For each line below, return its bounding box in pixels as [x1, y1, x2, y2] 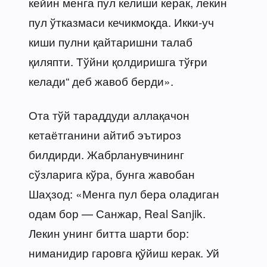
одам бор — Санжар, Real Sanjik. [29, 204, 206, 221]
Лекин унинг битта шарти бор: [29, 224, 189, 241]
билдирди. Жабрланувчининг [29, 145, 184, 162]
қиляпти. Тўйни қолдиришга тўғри [29, 52, 207, 69]
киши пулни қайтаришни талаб [29, 33, 193, 49]
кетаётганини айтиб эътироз [29, 126, 181, 142]
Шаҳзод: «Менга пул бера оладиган [29, 185, 219, 201]
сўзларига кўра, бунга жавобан [29, 165, 195, 182]
